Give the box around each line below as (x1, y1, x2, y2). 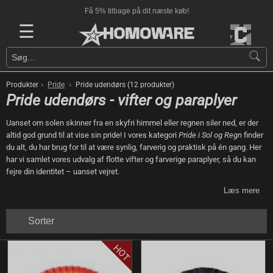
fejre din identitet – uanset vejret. (6, 167, 119, 176)
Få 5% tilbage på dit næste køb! (84, 6, 189, 15)
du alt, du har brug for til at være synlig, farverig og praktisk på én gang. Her (6, 143, 261, 152)
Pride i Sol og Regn (179, 130, 242, 140)
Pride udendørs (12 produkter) (74, 80, 174, 89)
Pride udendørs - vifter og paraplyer (6, 91, 236, 109)
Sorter (28, 216, 54, 226)
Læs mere (224, 186, 260, 195)
